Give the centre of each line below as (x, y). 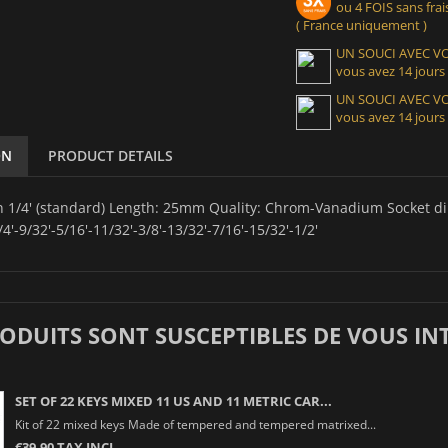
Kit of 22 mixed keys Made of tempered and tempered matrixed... (195, 423)
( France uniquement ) (361, 24)
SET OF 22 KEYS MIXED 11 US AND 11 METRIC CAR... (173, 400)
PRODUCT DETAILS (110, 155)
